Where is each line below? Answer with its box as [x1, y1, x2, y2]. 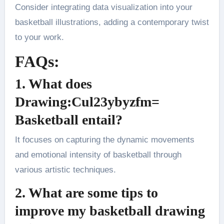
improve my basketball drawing [14, 202, 205, 218]
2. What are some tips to [14, 184, 158, 200]
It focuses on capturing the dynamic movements [14, 134, 194, 144]
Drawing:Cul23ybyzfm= [14, 94, 159, 110]
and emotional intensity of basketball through [14, 149, 181, 159]
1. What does [14, 76, 92, 92]
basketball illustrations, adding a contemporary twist [14, 17, 209, 27]
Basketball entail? [14, 112, 122, 128]
